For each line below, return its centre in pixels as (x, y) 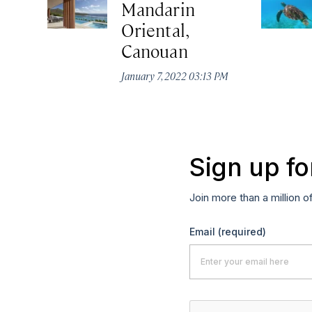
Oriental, (155, 30)
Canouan (155, 51)
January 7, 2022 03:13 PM (175, 76)
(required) (242, 231)
